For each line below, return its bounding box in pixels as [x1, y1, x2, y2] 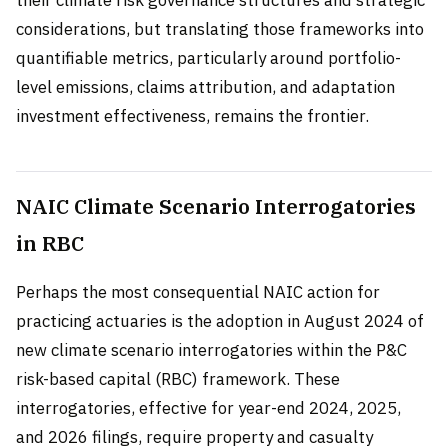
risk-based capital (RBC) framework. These [16, 368, 340, 391]
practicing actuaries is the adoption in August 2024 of [16, 310, 424, 333]
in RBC [16, 230, 84, 258]
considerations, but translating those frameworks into [16, 18, 424, 41]
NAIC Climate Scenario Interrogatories [16, 193, 416, 221]
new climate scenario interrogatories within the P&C [16, 339, 407, 362]
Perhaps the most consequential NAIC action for [16, 281, 380, 304]
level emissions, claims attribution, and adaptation [16, 76, 395, 99]
